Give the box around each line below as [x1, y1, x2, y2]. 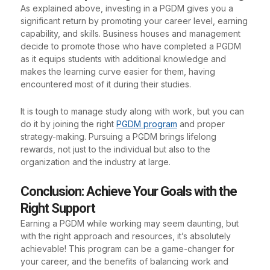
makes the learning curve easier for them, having [20, 66, 215, 77]
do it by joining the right [20, 119, 116, 130]
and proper [177, 119, 225, 130]
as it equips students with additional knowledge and [20, 53, 226, 64]
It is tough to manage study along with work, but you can [20, 106, 244, 117]
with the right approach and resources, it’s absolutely [20, 230, 231, 241]
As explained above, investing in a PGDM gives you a [20, 2, 233, 13]
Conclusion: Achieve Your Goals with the [20, 183, 237, 199]
